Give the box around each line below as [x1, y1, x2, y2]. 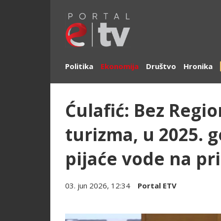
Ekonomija [101, 61, 139, 72]
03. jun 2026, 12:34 [65, 181, 130, 191]
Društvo [146, 61, 176, 72]
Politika [65, 61, 93, 72]
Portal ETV [138, 181, 177, 191]
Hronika [184, 61, 213, 72]
